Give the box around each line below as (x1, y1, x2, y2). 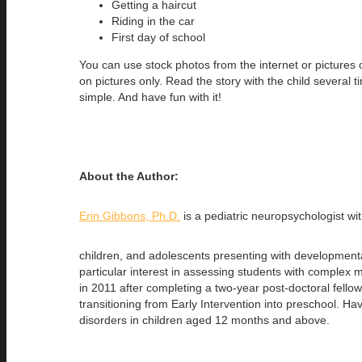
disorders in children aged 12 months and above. (79, 313, 330, 326)
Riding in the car (112, 14, 195, 27)
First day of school (112, 30, 205, 44)
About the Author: (79, 169, 182, 183)
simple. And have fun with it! (79, 90, 221, 103)
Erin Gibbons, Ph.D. (79, 208, 180, 222)
